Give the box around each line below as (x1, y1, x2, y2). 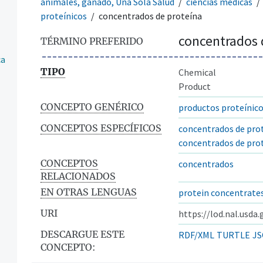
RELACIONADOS (41, 170, 116, 182)
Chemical (178, 66, 216, 78)
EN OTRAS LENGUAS (41, 186, 137, 198)
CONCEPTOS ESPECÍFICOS (41, 122, 161, 134)
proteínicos (41, 9, 87, 22)
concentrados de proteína (99, 9, 202, 22)
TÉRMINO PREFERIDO (41, 35, 143, 47)
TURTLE (217, 228, 250, 241)
